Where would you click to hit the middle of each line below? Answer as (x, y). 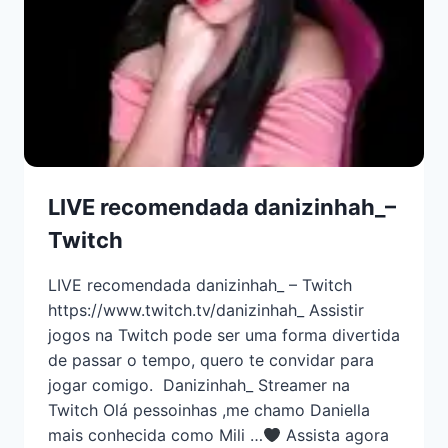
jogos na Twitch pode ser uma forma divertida (224, 335)
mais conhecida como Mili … (155, 435)
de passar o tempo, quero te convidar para (211, 360)
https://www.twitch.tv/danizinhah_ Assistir (206, 310)
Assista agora (335, 435)
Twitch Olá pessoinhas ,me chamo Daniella (209, 410)
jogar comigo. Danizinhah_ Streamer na (199, 385)
